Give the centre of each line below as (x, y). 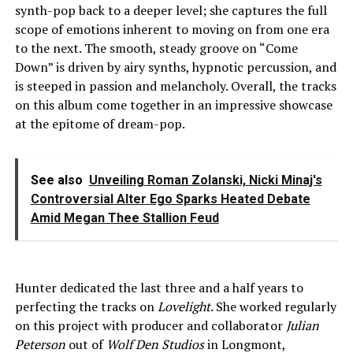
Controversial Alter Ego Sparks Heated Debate (170, 199)
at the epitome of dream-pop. (100, 123)
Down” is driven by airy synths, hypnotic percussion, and (175, 67)
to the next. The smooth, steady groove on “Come (156, 48)
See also (56, 180)
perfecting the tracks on (86, 306)
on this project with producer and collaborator (150, 325)
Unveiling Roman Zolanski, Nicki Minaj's (205, 180)
